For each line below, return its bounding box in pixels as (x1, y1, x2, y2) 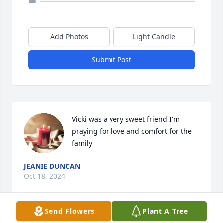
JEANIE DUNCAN (24, 161, 80, 171)
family (72, 138, 92, 148)
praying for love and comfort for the (72, 126, 192, 136)
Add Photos (50, 32, 88, 42)
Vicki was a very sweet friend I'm (72, 114, 180, 124)
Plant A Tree (142, 206, 188, 216)
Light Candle (133, 32, 175, 42)
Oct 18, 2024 (24, 171, 65, 181)
